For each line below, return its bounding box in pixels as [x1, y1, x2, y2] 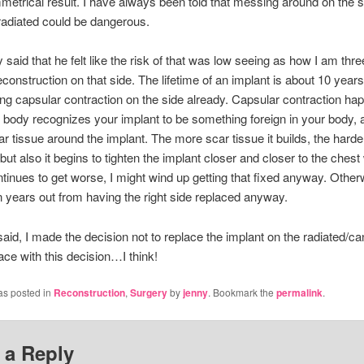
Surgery [129, 285, 167, 301]
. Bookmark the [207, 285, 276, 300]
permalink [275, 285, 323, 301]
